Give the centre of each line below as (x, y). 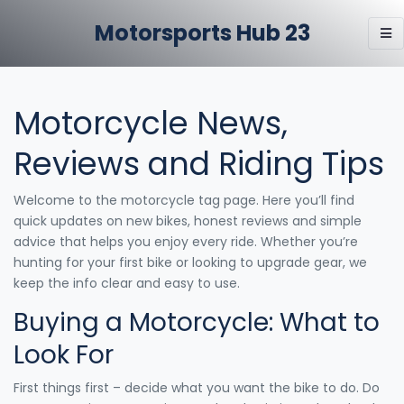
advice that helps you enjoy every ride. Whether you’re (186, 241)
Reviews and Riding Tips (199, 163)
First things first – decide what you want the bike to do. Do (197, 387)
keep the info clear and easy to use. (127, 283)
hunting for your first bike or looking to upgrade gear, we (190, 262)
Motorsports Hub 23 (202, 32)
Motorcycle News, (151, 123)
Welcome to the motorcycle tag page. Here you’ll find (184, 200)
